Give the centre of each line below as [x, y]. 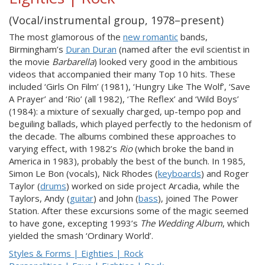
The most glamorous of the [66, 37]
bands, [193, 37]
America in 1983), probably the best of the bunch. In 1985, [127, 161]
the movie [30, 62]
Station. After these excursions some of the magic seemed [129, 211]
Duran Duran [91, 49]
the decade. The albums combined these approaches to [122, 136]
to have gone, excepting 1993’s [75, 223]
